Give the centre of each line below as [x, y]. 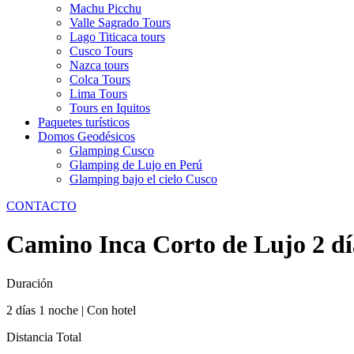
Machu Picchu [105, 8]
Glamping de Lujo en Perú [136, 165]
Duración [30, 283]
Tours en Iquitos [110, 108]
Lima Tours [98, 94]
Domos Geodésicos [87, 136]
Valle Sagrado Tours [120, 23]
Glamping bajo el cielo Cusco [143, 179]
